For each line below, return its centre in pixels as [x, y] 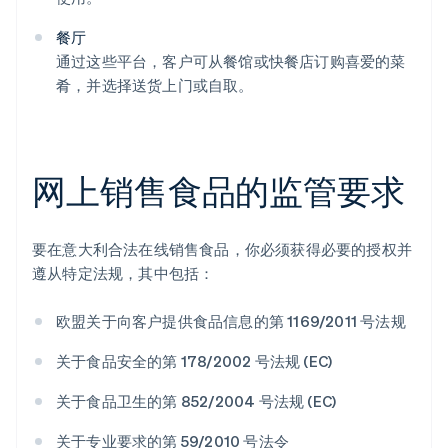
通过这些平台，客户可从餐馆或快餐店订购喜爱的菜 [231, 61]
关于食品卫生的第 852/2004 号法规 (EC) [196, 401]
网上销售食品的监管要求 [218, 191]
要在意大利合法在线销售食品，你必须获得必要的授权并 [222, 249]
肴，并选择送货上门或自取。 [155, 85]
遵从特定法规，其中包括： [123, 273]
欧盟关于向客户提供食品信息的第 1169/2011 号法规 [231, 321]
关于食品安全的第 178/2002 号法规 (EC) [194, 361]
